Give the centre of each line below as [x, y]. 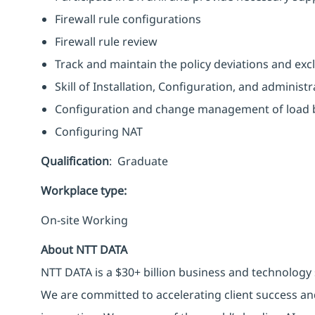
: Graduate [139, 161]
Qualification [75, 161]
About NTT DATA [84, 249]
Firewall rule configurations [128, 19]
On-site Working [84, 220]
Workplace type [82, 190]
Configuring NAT [99, 131]
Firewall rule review [106, 41]
